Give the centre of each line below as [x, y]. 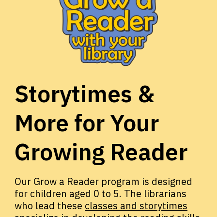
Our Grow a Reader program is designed [103, 182]
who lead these [50, 206]
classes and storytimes [136, 206]
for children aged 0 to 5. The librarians [101, 194]
